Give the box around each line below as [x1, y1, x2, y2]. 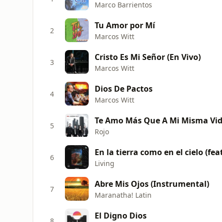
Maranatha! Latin [95, 190, 152, 200]
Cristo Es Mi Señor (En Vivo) [95, 51, 201, 62]
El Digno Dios [95, 210, 147, 221]
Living [95, 158, 114, 168]
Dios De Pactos [95, 83, 153, 94]
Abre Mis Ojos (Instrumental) [95, 178, 209, 189]
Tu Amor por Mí [95, 19, 155, 31]
